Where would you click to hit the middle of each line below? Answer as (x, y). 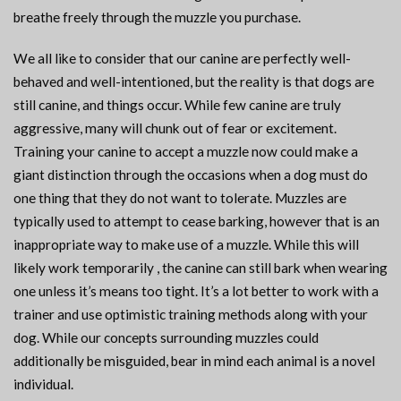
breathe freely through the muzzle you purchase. (157, 17)
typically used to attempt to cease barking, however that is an (196, 222)
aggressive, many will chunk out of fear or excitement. (175, 128)
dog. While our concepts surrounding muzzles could (166, 338)
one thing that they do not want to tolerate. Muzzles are (180, 198)
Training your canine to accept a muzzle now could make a (186, 152)
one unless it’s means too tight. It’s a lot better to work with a (196, 291)
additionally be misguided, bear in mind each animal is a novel (194, 361)
